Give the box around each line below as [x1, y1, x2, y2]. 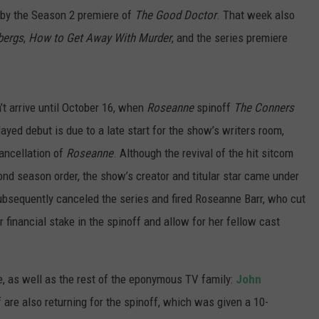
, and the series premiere [172, 31, 288, 46]
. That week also [216, 8, 295, 23]
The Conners [234, 100, 294, 115]
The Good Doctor [135, 8, 216, 23]
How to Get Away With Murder [28, 31, 172, 46]
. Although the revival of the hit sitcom [113, 146, 293, 161]
